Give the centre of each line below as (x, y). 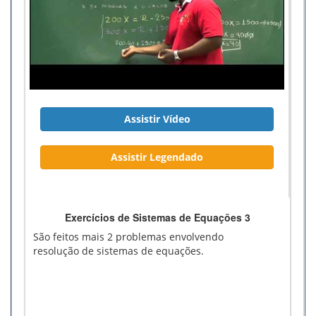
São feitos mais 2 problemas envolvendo (128, 237)
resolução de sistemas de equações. (119, 251)
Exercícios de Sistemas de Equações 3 (158, 218)
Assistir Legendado (157, 157)
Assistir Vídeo (157, 119)
